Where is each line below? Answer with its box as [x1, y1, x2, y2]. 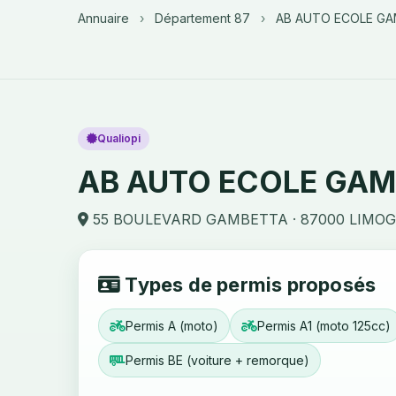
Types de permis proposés [120, 273, 377, 296]
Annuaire [78, 11, 129, 26]
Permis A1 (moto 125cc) [257, 318, 391, 333]
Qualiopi [97, 132, 141, 145]
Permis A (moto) [126, 318, 218, 333]
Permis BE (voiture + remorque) [126, 353, 309, 368]
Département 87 [155, 11, 250, 26]
